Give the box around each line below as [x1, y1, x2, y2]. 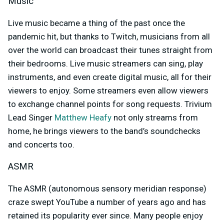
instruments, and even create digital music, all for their [8, 72, 211, 82]
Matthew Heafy [54, 112, 111, 123]
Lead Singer [8, 112, 54, 123]
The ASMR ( [8, 183, 51, 194]
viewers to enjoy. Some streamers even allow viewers [8, 85, 208, 96]
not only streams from [111, 112, 198, 123]
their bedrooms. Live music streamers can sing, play [8, 58, 203, 69]
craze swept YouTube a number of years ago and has [8, 197, 206, 207]
